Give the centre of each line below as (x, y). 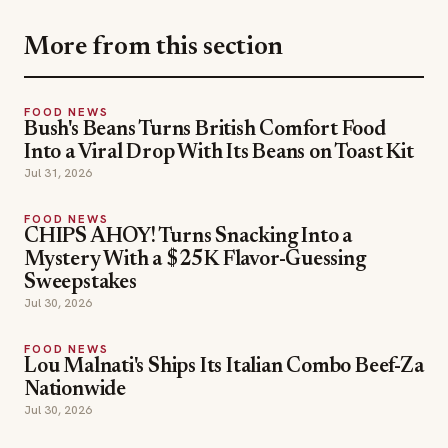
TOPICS (51, 392)
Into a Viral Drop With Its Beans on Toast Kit (219, 54)
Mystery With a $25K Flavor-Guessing (195, 161)
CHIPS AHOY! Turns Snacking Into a (188, 138)
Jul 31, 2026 (58, 73)
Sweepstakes (80, 184)
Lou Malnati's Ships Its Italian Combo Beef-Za (224, 268)
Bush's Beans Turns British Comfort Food (205, 31)
